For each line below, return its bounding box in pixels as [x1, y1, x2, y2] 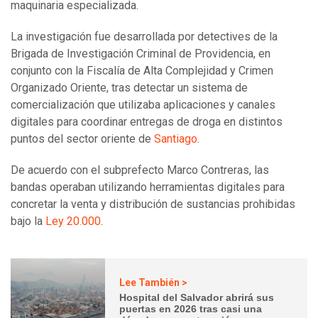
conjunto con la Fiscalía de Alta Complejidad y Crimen [11, 64, 273, 78]
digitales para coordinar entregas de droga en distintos [11, 115, 283, 129]
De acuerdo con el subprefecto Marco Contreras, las [11, 163, 269, 177]
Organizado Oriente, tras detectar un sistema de [11, 81, 248, 95]
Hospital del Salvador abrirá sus [119, 291, 275, 303]
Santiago [154, 132, 197, 146]
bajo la [11, 214, 45, 229]
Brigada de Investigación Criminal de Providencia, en [11, 47, 270, 61]
